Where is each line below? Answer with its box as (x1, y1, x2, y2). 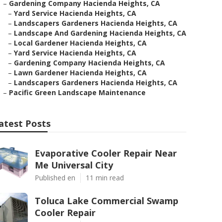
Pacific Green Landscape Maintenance (9, 88, 146, 97)
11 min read (86, 173, 124, 182)
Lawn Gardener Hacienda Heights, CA (14, 68, 147, 77)
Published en (35, 173, 75, 182)
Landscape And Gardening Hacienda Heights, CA (14, 28, 186, 38)
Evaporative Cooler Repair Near (35, 147, 177, 159)
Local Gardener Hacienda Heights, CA (14, 38, 147, 48)
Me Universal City (35, 159, 113, 171)
